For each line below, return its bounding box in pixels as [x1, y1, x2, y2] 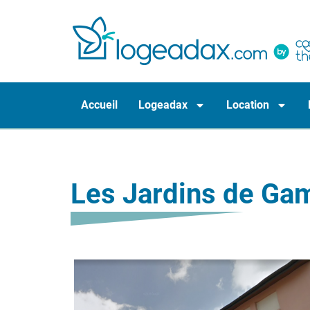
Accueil [81, 98, 118, 111]
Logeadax [138, 98, 188, 111]
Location [226, 98, 269, 111]
